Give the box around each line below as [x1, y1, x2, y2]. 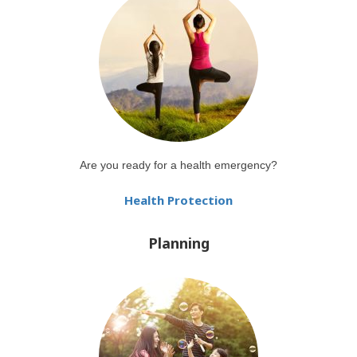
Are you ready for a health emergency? [80, 159, 277, 171]
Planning [147, 233, 210, 253]
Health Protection [124, 192, 233, 208]
